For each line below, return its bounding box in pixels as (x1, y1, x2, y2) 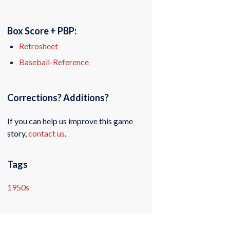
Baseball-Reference (19, 56, 89, 67)
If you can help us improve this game (7, 116, 133, 126)
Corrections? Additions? (7, 92, 109, 104)
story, (7, 128, 29, 138)
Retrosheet (19, 41, 59, 51)
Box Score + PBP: (7, 25, 77, 36)
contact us (28, 128, 65, 138)
